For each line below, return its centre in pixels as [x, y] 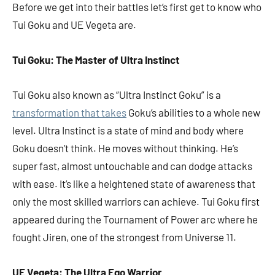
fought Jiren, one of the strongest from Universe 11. [124, 237]
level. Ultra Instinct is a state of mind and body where [128, 130]
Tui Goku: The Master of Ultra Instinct [96, 60]
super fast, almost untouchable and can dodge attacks [132, 166]
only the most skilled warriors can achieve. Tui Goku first [136, 202]
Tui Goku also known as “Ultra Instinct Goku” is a [117, 95]
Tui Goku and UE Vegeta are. [74, 25]
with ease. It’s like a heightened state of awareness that [134, 184]
